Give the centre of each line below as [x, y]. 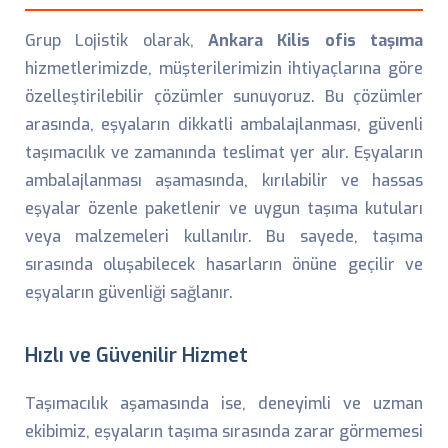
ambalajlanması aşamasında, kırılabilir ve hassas [224, 180]
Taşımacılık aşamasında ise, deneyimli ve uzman [224, 403]
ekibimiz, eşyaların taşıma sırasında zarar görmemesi [224, 431]
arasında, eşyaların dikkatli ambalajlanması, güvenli [224, 124]
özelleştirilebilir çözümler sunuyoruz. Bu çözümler [224, 96]
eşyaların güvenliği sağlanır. [129, 292]
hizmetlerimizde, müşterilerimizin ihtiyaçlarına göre [224, 68]
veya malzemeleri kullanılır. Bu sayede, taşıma [224, 236]
